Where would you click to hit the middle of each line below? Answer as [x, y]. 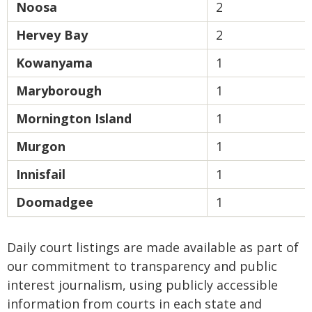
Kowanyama [54, 63]
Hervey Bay [52, 35]
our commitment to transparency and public [142, 266]
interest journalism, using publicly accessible [142, 285]
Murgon [41, 146]
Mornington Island [74, 118]
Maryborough [59, 91]
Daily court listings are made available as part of [153, 247]
